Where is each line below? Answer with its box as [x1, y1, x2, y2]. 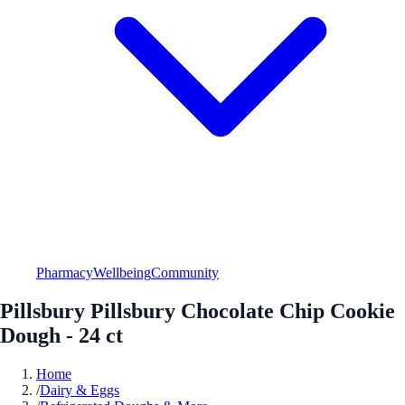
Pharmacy [36, 264, 93, 280]
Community [151, 264, 219, 280]
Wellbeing [93, 264, 151, 280]
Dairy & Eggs [40, 381, 119, 398]
